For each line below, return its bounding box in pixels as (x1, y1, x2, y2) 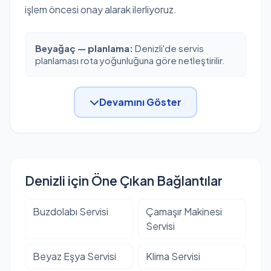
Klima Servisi (146, 249, 200, 263)
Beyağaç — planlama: (35, 42, 133, 54)
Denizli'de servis (133, 42, 204, 54)
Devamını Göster (99, 95, 181, 108)
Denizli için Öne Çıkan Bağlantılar (25, 172, 223, 189)
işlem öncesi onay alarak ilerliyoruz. (25, 2, 177, 16)
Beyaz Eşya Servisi (33, 249, 116, 263)
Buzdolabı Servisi (33, 204, 108, 218)
